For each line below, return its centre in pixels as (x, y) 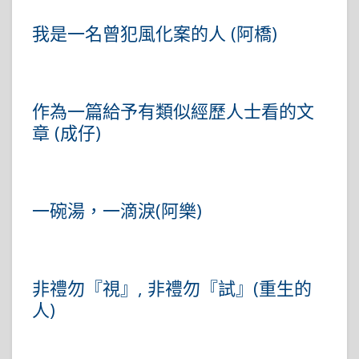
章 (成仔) (67, 133)
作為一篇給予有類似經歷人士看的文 (173, 111)
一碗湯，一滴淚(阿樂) (117, 210)
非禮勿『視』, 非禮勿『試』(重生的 (172, 288)
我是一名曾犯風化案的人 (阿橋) (155, 33)
